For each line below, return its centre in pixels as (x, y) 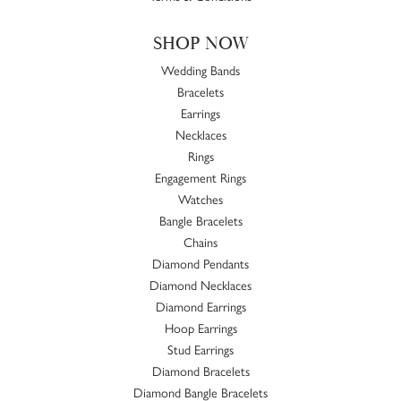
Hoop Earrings (200, 328)
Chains (200, 242)
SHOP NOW (200, 44)
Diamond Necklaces (200, 285)
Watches (200, 199)
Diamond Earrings (200, 307)
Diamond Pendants (200, 264)
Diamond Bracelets (200, 371)
